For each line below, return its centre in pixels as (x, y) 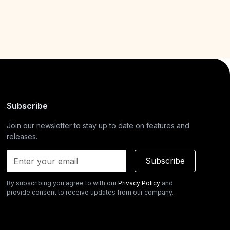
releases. (22, 136)
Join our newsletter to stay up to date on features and (98, 126)
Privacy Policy (139, 183)
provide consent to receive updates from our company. (90, 192)
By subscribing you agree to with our (63, 183)
